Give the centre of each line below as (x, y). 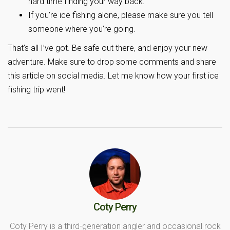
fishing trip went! (36, 89)
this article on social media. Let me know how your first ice (113, 75)
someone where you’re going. (82, 29)
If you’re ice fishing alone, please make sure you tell (121, 15)
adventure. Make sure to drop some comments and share (112, 62)
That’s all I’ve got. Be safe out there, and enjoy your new (108, 48)
